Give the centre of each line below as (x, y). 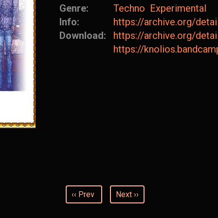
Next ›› (127, 194)
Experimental (178, 8)
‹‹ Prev (83, 194)
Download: (84, 36)
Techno (129, 8)
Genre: (75, 8)
